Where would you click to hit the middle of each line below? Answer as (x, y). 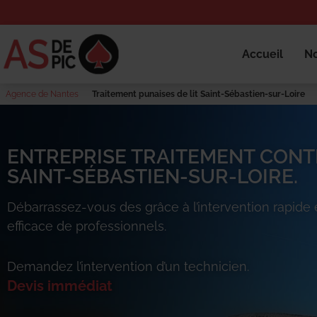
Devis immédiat (60, 286)
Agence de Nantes (42, 94)
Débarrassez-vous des (76, 207)
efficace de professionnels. (87, 226)
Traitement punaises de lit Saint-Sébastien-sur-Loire (198, 94)
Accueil (263, 54)
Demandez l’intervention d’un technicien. (128, 266)
